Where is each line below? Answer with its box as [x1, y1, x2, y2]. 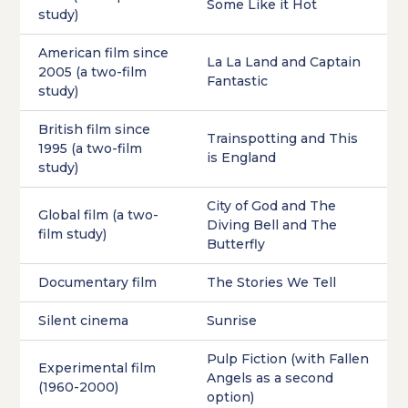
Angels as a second [207, 370, 334, 387]
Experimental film [38, 360, 157, 377]
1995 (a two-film [38, 140, 143, 158]
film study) [38, 226, 107, 243]
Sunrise [207, 312, 261, 330]
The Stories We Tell [207, 274, 341, 291]
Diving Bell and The [207, 217, 338, 234]
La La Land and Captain [207, 54, 362, 71]
